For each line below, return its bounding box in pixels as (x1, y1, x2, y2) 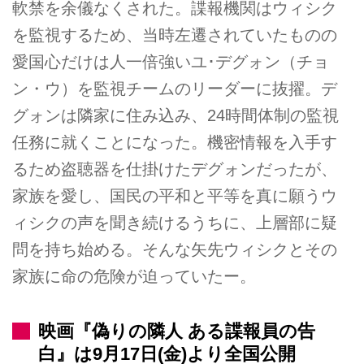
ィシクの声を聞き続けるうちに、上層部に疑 (12, 214, 337, 232)
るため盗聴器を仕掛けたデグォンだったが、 (12, 160, 337, 179)
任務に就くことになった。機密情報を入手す (12, 133, 337, 152)
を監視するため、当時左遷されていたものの (12, 26, 337, 45)
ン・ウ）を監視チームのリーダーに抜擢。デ (12, 80, 337, 98)
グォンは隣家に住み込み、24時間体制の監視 (12, 106, 339, 125)
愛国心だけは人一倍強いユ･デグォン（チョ (12, 53, 329, 71)
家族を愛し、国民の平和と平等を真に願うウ (12, 187, 337, 206)
